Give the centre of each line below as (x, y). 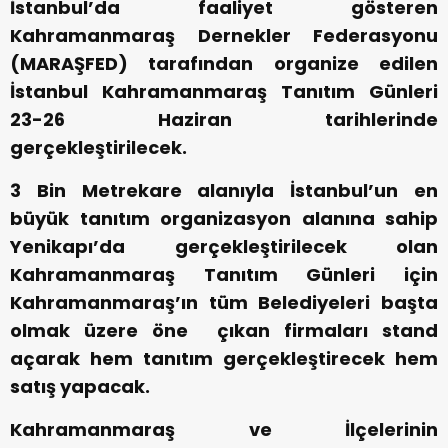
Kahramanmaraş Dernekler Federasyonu (224, 36)
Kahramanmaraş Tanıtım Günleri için (224, 275)
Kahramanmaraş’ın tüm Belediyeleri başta (224, 303)
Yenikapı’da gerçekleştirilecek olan (224, 247)
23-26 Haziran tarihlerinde (224, 120)
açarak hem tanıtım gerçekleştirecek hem (224, 359)
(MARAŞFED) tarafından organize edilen (224, 64)
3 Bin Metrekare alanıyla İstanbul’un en (224, 191)
